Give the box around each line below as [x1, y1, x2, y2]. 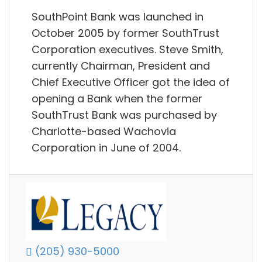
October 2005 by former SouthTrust [32, 25, 219, 40]
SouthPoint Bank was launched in [32, 9, 204, 24]
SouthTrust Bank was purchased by [32, 107, 217, 122]
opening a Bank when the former [32, 91, 202, 106]
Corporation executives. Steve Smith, [32, 42, 223, 57]
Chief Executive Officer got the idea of [32, 74, 230, 89]
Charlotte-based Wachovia [32, 123, 176, 139]
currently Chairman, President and [32, 58, 210, 73]
